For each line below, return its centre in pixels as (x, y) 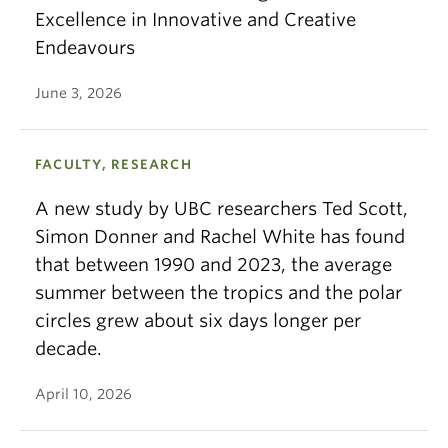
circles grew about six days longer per (198, 321)
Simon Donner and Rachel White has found (220, 237)
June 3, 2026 (78, 93)
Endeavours (85, 48)
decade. (68, 349)
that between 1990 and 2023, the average (213, 265)
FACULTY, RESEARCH (113, 165)
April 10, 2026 (83, 394)
